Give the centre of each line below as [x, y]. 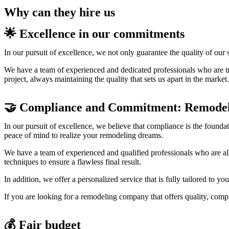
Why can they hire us [60, 12]
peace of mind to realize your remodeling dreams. [84, 135]
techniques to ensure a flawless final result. [73, 162]
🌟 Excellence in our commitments [94, 34]
